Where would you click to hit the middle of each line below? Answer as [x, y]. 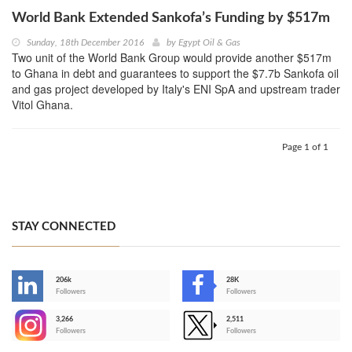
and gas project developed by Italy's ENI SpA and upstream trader [176, 89]
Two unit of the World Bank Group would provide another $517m [172, 58]
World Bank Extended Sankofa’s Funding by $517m [171, 18]
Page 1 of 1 [305, 147]
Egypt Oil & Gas [209, 43]
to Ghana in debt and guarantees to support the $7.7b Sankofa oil [175, 73]
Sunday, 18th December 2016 [85, 43]
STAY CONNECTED [64, 227]
